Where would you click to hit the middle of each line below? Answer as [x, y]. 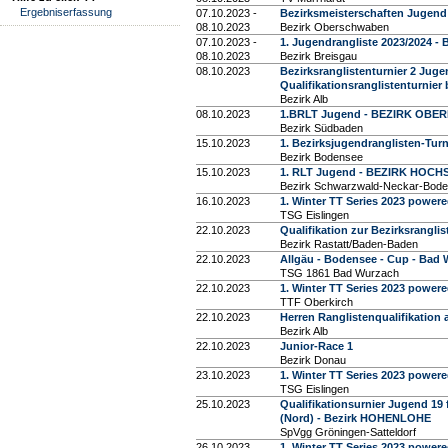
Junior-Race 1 [316, 346]
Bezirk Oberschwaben [334, 27]
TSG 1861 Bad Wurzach [339, 273]
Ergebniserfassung [66, 12]
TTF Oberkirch [316, 302]
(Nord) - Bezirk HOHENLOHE [355, 418]
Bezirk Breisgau [318, 56]
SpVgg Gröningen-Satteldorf [348, 432]
